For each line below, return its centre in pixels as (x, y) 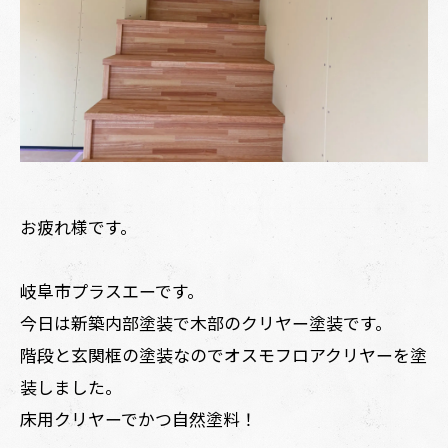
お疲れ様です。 (78, 226)
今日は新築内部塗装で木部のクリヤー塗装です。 (206, 322)
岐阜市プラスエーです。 (112, 290)
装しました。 (71, 386)
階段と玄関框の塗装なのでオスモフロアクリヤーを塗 (223, 354)
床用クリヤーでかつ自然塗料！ (138, 418)
